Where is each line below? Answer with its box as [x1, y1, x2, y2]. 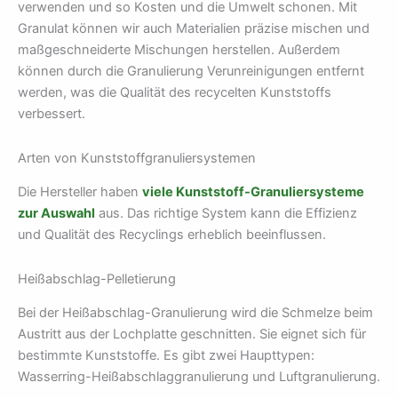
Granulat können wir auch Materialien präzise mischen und [18, 20, 370, 37]
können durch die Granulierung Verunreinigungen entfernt [18, 63, 364, 80]
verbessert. [18, 106, 85, 123]
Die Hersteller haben [18, 184, 142, 201]
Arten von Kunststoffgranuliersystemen [18, 149, 256, 166]
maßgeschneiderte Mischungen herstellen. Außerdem [18, 42, 340, 59]
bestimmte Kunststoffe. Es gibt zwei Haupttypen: [18, 347, 314, 363]
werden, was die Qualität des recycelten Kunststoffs [18, 84, 331, 101]
